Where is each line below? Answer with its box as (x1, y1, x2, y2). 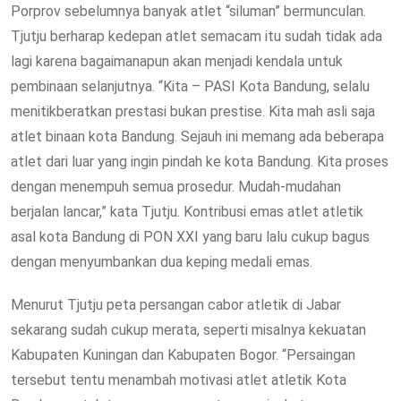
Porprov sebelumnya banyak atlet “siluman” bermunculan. (11, 3, 366, 21)
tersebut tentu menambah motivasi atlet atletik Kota (11, 371, 346, 389)
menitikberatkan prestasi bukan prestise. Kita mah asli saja (11, 103, 375, 121)
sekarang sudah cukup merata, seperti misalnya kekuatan (11, 321, 366, 339)
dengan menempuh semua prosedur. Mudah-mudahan (11, 178, 341, 196)
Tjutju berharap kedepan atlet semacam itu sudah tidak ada (11, 28, 382, 46)
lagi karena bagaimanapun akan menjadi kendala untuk (11, 53, 343, 71)
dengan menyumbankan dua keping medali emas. (11, 253, 312, 271)
